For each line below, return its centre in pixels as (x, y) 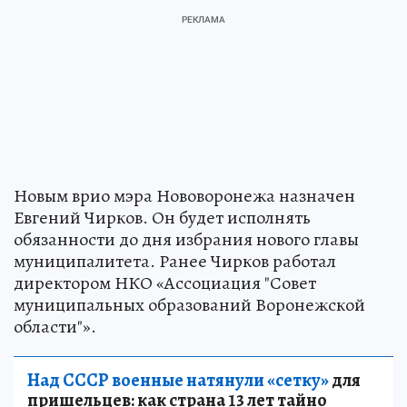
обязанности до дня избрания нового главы (186, 240)
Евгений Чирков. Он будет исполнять (162, 218)
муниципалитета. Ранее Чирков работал (175, 262)
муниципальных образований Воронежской (189, 305)
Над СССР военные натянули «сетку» (178, 381)
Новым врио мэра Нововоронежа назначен (184, 196)
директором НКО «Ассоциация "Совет (165, 283)
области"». (55, 327)
